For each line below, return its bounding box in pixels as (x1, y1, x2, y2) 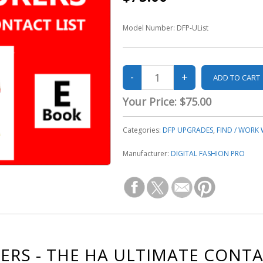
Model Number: (122, 22, 177, 33)
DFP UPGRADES (162, 124, 213, 135)
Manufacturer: (122, 148, 171, 159)
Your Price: (122, 94, 180, 109)
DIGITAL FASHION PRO (170, 148, 245, 159)
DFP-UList (176, 22, 208, 33)
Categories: (122, 124, 163, 135)
